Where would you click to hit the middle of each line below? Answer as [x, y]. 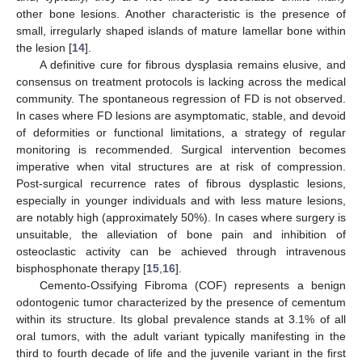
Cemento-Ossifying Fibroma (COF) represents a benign [192, 285]
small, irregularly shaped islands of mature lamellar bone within [181, 30]
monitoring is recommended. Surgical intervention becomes [181, 149]
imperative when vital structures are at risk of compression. [181, 166]
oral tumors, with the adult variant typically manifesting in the [181, 336]
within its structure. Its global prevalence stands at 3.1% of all [181, 319]
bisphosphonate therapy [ [81, 268]
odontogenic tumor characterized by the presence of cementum [181, 302]
